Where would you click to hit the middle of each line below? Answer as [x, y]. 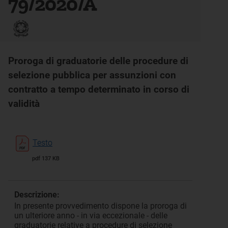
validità [24, 104]
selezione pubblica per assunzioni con [92, 75]
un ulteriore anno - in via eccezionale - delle [91, 216]
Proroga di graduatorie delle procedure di [98, 61]
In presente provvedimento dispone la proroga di [101, 206]
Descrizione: [37, 195]
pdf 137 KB [46, 159]
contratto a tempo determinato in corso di [99, 89]
